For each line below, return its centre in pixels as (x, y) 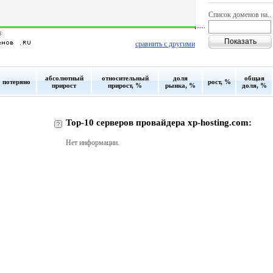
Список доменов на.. (240, 15)
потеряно (16, 82)
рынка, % (180, 85)
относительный (125, 78)
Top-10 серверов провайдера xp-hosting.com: (159, 122)
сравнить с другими (165, 44)
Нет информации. (93, 143)
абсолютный (64, 78)
